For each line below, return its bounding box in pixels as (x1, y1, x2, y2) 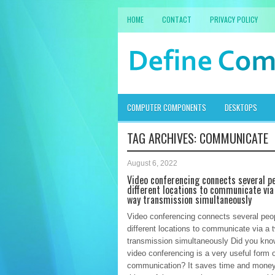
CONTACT (162, 14, 192, 25)
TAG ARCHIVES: (127, 129, 199, 147)
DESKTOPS (225, 101, 257, 114)
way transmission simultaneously (127, 192, 252, 207)
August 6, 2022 (127, 159, 177, 168)
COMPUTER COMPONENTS (127, 101, 206, 114)
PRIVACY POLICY (210, 14, 258, 25)
